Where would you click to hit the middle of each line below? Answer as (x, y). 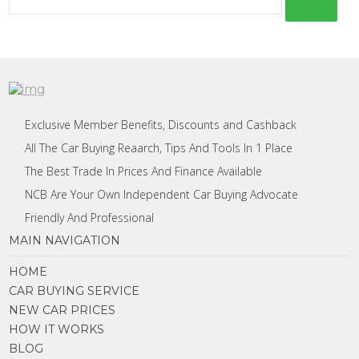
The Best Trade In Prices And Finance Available (144, 171)
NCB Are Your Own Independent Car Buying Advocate (162, 194)
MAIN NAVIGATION (65, 240)
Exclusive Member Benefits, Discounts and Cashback (161, 125)
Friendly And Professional (90, 218)
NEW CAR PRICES (63, 310)
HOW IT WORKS (57, 329)
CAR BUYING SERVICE (75, 291)
